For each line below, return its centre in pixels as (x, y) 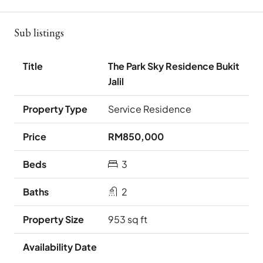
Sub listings (39, 33)
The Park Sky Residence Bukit (174, 66)
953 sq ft (128, 220)
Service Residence (150, 109)
